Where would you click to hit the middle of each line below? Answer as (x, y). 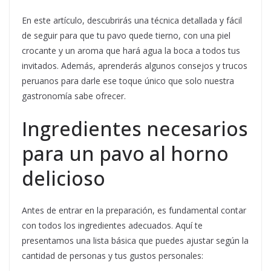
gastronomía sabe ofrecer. (74, 96)
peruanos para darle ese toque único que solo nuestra (128, 81)
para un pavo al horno (125, 154)
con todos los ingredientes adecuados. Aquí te (112, 226)
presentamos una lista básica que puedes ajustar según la (135, 241)
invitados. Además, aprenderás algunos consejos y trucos (135, 66)
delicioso (64, 178)
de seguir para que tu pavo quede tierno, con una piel (126, 36)
